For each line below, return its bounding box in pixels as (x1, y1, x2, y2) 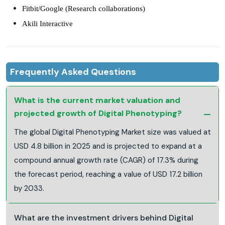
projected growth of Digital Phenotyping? (14, 107, 182, 119)
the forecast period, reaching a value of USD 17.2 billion (14, 169, 202, 179)
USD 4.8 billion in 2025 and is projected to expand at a (14, 141, 202, 151)
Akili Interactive (22, 19, 73, 28)
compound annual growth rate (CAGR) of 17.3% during (14, 155, 198, 165)
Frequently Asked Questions (10, 65, 136, 78)
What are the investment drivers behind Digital (14, 212, 193, 223)
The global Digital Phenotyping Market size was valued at (14, 127, 211, 137)
